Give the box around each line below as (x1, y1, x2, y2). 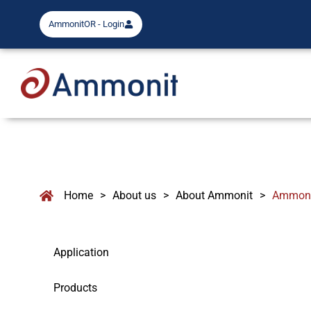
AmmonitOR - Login (49, 18, 124, 29)
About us (112, 189, 156, 202)
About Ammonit (176, 189, 253, 202)
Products (53, 281, 97, 294)
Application (53, 246, 109, 259)
